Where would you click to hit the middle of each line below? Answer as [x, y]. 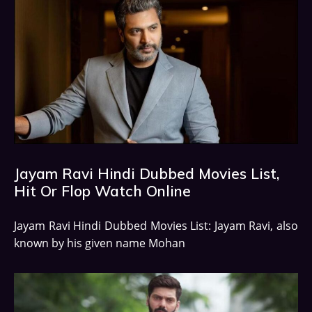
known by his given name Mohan [100, 243]
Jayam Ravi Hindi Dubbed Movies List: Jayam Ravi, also [156, 226]
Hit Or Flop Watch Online [102, 191]
